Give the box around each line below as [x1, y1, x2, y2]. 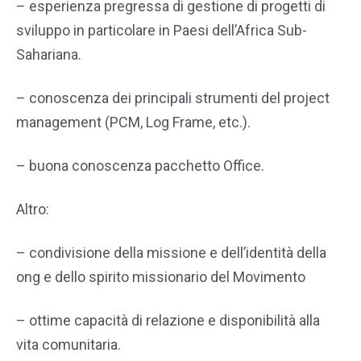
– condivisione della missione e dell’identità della [16, 244, 326, 261]
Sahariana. [16, 46, 81, 63]
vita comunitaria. [16, 336, 121, 353]
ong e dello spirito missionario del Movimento [16, 268, 305, 285]
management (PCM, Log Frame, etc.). [16, 114, 251, 131]
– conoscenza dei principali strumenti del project [16, 89, 330, 106]
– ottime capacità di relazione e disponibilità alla [16, 312, 320, 329]
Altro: [16, 201, 49, 218]
